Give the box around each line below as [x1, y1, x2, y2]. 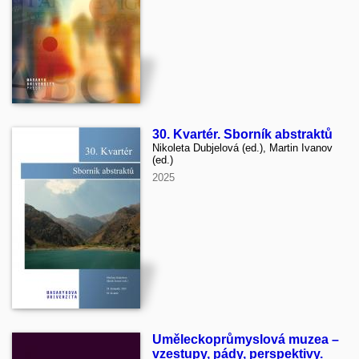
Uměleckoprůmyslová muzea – [152, 332, 339, 346]
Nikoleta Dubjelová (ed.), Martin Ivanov [152, 141, 333, 154]
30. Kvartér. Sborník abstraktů [152, 127, 333, 141]
